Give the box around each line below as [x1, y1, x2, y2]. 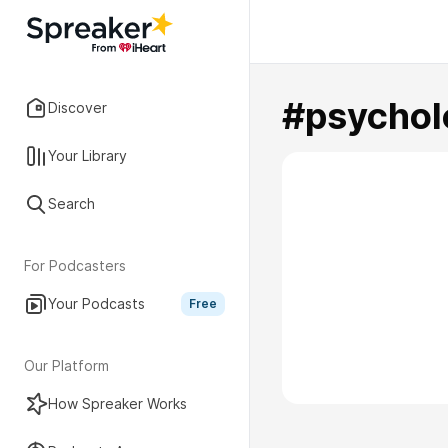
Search [48, 195, 95, 212]
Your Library [48, 147, 127, 164]
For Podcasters [24, 257, 126, 274]
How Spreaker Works [48, 395, 187, 412]
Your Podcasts [48, 295, 145, 312]
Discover [48, 99, 107, 116]
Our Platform [24, 357, 109, 374]
